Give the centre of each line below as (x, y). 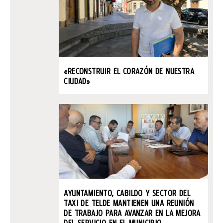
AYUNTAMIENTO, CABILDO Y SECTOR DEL (127, 193)
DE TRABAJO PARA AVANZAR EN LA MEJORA (132, 213)
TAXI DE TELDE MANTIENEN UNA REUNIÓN (129, 203)
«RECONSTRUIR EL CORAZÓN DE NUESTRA (129, 71)
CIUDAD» (77, 81)
